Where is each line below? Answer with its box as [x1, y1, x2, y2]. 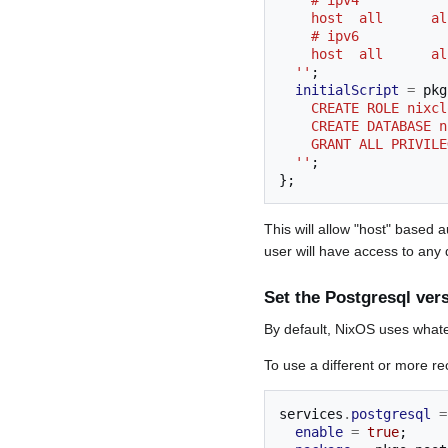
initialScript [295, 82, 399, 99]
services [279, 405, 343, 422]
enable [295, 423, 343, 440]
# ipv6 [311, 28, 359, 45]
